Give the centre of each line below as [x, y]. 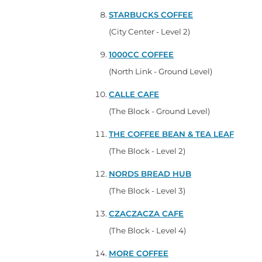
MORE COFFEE [139, 253]
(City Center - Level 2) [149, 31]
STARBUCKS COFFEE [151, 14]
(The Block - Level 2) [147, 151]
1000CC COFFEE [141, 54]
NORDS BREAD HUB [150, 173]
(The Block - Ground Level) [159, 111]
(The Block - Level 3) [147, 190]
